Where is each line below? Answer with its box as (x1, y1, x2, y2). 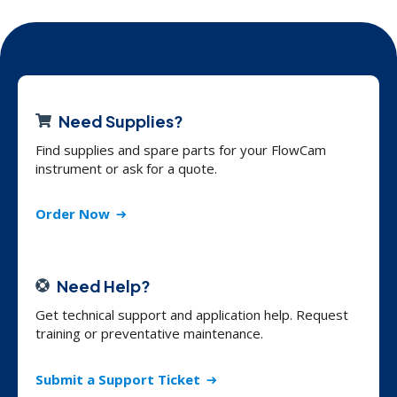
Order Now (35, 205, 110, 223)
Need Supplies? (58, 111, 183, 132)
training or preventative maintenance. (35, 324, 263, 343)
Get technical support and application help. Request (35, 306, 348, 324)
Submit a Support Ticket (35, 370, 200, 389)
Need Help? (57, 276, 151, 297)
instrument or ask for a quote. (35, 160, 221, 178)
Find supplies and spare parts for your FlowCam (35, 141, 326, 160)
